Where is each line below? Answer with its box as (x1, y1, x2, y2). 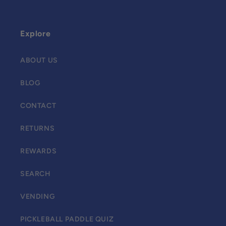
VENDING (20, 192, 55, 201)
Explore (20, 29, 51, 38)
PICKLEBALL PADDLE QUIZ (20, 215, 114, 223)
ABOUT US (20, 56, 58, 65)
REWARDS (20, 147, 57, 155)
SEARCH (20, 169, 51, 178)
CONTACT (20, 101, 56, 110)
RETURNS (20, 124, 55, 133)
